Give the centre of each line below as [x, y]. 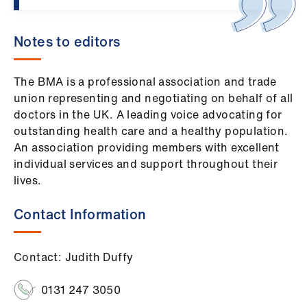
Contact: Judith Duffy [74, 257]
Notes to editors [67, 41]
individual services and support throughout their [146, 164]
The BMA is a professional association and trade [145, 82]
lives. [29, 180]
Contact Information [80, 214]
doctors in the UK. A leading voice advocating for [148, 114]
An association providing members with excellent [147, 147]
